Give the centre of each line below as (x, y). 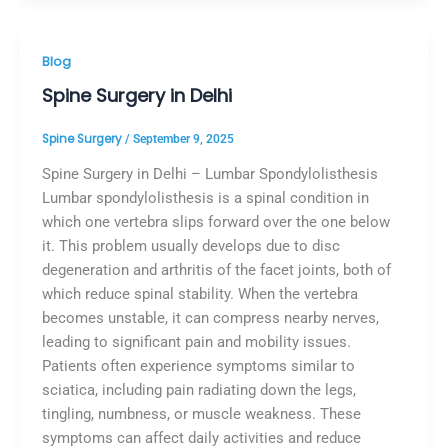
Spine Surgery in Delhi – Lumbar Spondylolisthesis (209, 174)
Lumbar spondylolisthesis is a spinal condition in (205, 198)
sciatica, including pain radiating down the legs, (198, 390)
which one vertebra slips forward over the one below (215, 222)
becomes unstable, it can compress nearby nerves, (210, 318)
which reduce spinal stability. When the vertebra (199, 294)
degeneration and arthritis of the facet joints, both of (216, 270)
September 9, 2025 (183, 138)
